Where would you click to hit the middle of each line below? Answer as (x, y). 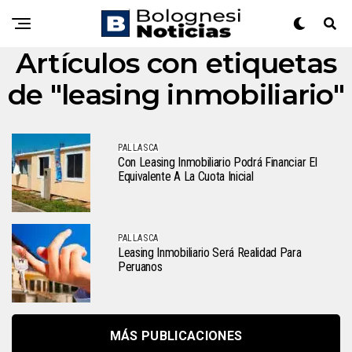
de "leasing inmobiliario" (176, 94)
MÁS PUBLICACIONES (176, 336)
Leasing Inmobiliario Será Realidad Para (210, 253)
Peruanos (140, 267)
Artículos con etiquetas (176, 63)
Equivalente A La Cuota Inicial (186, 176)
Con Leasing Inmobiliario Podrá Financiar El (218, 162)
